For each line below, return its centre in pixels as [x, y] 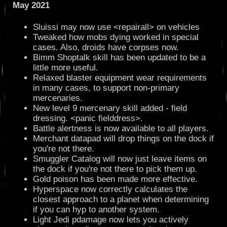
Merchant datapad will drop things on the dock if [123, 138]
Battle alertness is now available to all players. [121, 128]
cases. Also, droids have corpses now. [106, 47]
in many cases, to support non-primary [106, 88]
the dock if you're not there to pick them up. [115, 169]
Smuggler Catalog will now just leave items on [120, 159]
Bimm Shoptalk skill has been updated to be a [119, 57]
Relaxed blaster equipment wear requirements [120, 78]
